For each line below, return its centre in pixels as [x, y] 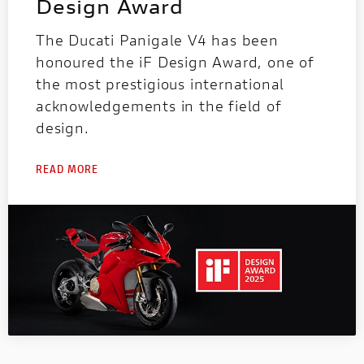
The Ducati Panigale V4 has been [157, 40]
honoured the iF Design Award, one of [175, 62]
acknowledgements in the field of [159, 106]
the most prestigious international [160, 84]
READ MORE [67, 169]
